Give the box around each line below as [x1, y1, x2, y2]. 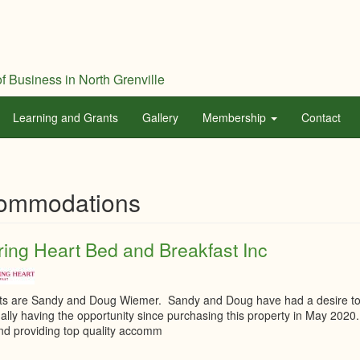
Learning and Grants [13, 109, 118, 125]
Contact [301, 109, 341, 125]
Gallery [142, 109, 178, 125]
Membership [202, 109, 269, 125]
